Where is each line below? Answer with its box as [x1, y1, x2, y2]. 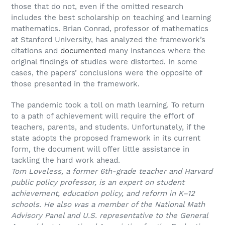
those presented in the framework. [11, 79, 140, 89]
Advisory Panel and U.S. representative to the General [11, 210, 208, 220]
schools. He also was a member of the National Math [11, 199, 205, 209]
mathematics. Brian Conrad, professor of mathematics [11, 24, 208, 34]
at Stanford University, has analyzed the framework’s [11, 35, 205, 45]
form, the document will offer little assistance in [11, 144, 189, 154]
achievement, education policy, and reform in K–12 [11, 188, 195, 198]
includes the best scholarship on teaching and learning [11, 13, 211, 23]
